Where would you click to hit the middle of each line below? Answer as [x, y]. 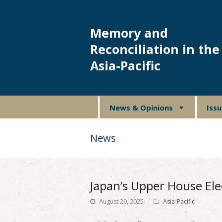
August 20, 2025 [121, 201]
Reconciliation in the [155, 49]
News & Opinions [141, 107]
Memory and [129, 33]
